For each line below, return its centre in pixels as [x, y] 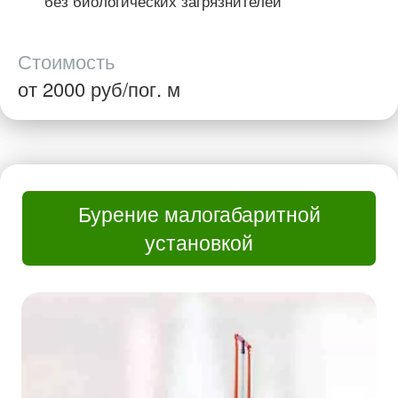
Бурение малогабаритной [199, 214]
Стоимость [66, 61]
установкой [199, 243]
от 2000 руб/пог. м [99, 89]
